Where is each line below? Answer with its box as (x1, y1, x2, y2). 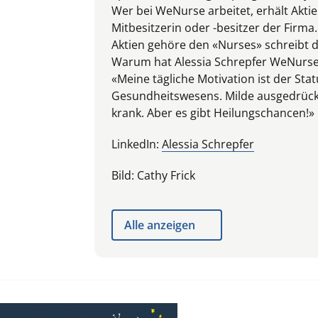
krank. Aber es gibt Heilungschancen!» (111, 104, 314, 121)
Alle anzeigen (124, 216, 195, 233)
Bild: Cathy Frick (111, 167, 195, 183)
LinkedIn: (111, 136, 162, 152)
